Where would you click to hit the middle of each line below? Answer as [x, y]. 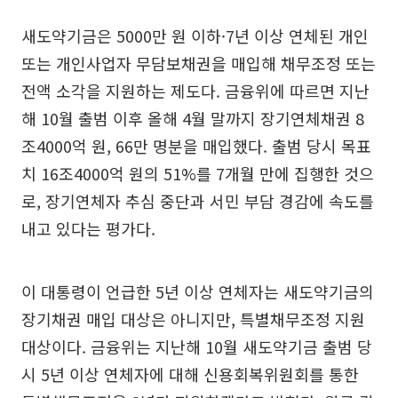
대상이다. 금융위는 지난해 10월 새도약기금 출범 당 [197, 346]
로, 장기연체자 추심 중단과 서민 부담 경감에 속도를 [198, 201]
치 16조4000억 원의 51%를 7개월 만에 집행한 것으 [198, 173]
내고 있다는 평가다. [88, 228]
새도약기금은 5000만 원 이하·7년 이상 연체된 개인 [195, 36]
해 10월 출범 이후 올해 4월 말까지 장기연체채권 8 [193, 118]
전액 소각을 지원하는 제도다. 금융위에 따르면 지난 [195, 91]
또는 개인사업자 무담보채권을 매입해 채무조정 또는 [199, 63]
